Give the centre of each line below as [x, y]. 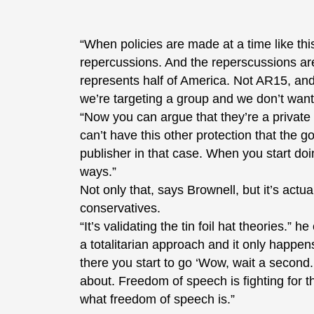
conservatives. [120, 209]
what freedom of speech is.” [157, 300]
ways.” [98, 172]
